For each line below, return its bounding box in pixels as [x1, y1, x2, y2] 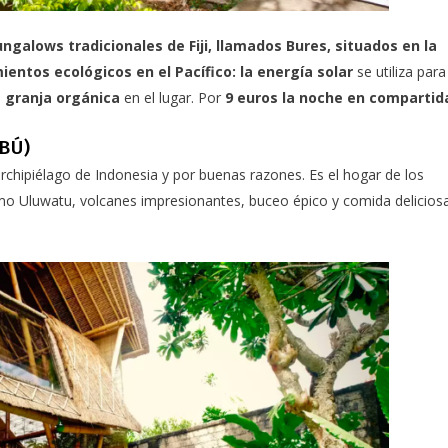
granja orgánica [5, 88, 120, 108]
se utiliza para [353, 62, 446, 82]
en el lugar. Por [120, 88, 225, 108]
